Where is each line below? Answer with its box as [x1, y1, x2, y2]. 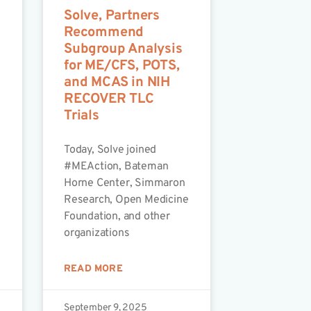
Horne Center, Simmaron [63, 176, 185, 191]
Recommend [63, 24, 144, 42]
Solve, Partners [63, 7, 160, 26]
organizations [63, 226, 130, 241]
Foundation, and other [63, 210, 170, 224]
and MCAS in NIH [63, 74, 170, 92]
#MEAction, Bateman [63, 160, 169, 174]
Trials [63, 107, 99, 126]
